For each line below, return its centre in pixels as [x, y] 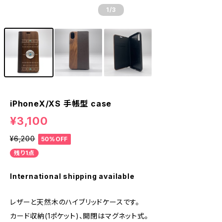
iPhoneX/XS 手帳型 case [61, 104]
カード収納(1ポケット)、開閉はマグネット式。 [79, 216]
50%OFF [54, 139]
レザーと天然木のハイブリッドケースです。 [75, 202]
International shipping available [72, 176]
